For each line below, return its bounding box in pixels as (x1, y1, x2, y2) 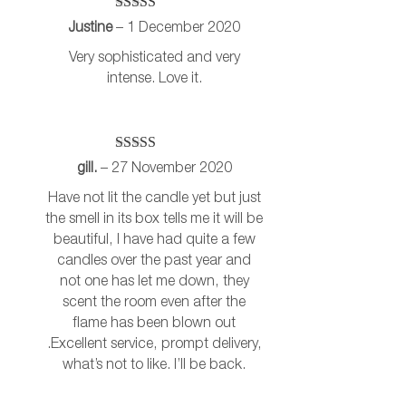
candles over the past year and (57, 255, 251, 268)
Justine (68, 22, 116, 35)
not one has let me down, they (59, 275, 249, 289)
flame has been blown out (72, 317, 236, 331)
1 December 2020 (127, 22, 240, 35)
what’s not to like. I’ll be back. (63, 359, 246, 372)
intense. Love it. (106, 72, 202, 86)
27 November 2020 (111, 162, 232, 176)
